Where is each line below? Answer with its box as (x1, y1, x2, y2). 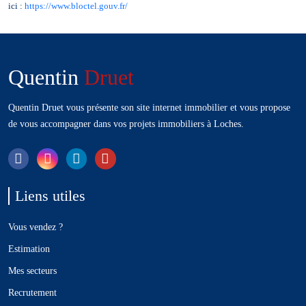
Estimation (8, 242, 50, 254)
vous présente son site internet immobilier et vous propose (64, 102, 290, 113)
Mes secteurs (8, 264, 57, 276)
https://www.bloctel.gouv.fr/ (25, 1, 128, 12)
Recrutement (8, 286, 57, 298)
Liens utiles (15, 187, 85, 204)
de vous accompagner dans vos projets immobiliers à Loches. (8, 118, 244, 130)
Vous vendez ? (8, 221, 63, 232)
